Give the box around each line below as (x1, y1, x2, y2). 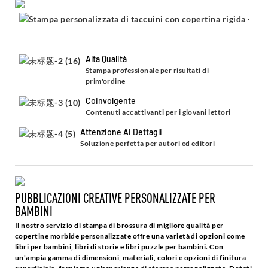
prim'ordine (85, 76, 126, 86)
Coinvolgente (85, 95, 136, 106)
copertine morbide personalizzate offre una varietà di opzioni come (15, 231, 245, 240)
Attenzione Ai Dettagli (80, 126, 163, 137)
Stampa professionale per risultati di (85, 65, 209, 75)
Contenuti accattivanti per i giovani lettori (85, 107, 231, 117)
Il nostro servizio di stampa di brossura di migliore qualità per (15, 220, 224, 230)
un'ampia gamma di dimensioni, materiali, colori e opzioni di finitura (15, 252, 246, 262)
